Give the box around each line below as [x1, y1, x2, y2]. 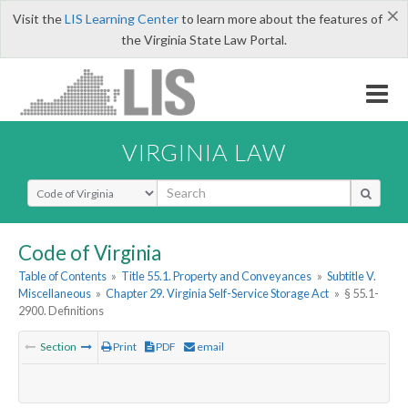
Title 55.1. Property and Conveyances [121, 269, 312, 284]
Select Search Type [26, 178, 137, 196]
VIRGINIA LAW [122, 138, 286, 166]
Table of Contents [18, 269, 107, 284]
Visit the [12, 11, 65, 26]
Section [38, 340, 78, 354]
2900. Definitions [18, 303, 104, 319]
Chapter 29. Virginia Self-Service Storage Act [106, 286, 330, 301]
